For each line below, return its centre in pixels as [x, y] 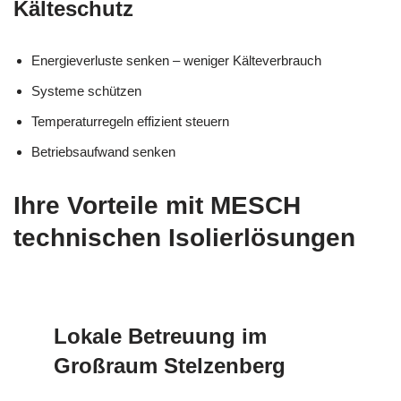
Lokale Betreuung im [160, 336]
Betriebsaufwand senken [103, 151]
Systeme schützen [86, 90]
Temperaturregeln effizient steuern [130, 121]
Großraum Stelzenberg [170, 365]
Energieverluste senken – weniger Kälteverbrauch [176, 60]
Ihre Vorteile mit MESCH [157, 205]
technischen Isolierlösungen [184, 237]
